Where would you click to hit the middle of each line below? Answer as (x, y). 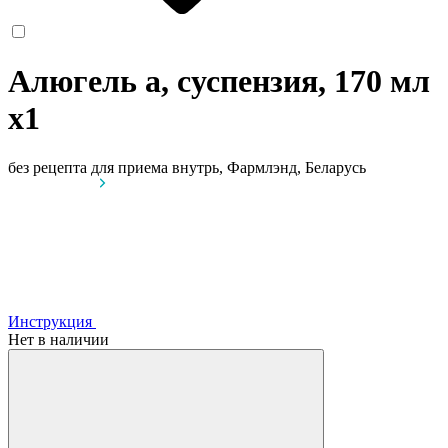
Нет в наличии (58, 339)
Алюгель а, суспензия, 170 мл (219, 81)
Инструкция (50, 321)
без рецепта (47, 167)
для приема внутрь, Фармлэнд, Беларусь (228, 167)
